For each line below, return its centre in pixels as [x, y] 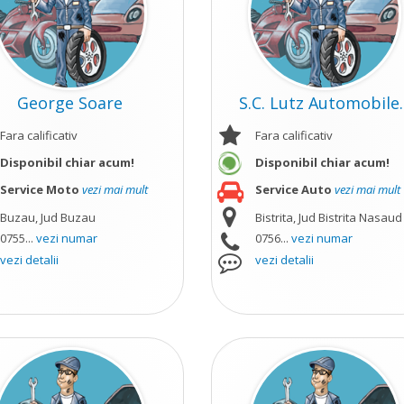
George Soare [70, 103]
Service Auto [293, 189]
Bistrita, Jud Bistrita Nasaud [328, 217]
